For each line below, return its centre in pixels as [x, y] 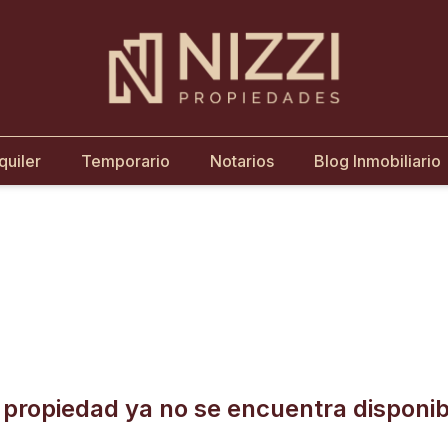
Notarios [241, 161]
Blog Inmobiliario [377, 161]
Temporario [125, 161]
